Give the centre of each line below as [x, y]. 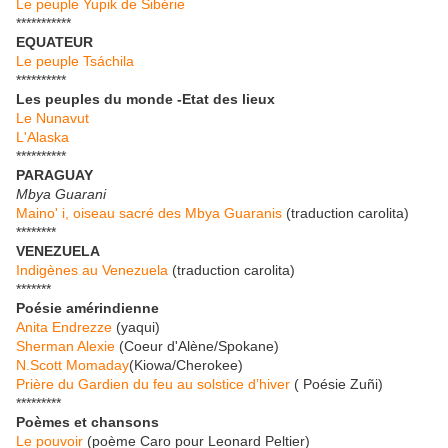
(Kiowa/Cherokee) [186, 365]
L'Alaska [42, 137]
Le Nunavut [52, 118]
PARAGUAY [54, 175]
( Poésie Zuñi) [336, 384]
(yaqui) [136, 327]
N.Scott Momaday [72, 365]
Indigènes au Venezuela [92, 270]
